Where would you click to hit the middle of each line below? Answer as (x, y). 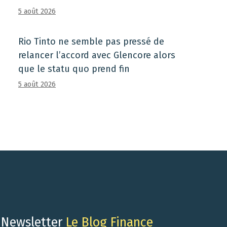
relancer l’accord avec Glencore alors (97, 55)
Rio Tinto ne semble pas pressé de (91, 42)
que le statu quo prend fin (74, 69)
